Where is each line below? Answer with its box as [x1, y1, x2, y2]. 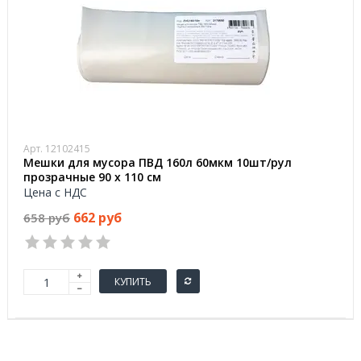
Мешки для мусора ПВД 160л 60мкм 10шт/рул [23, 155, 292, 170]
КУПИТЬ [114, 274, 151, 288]
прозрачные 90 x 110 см [23, 169, 161, 185]
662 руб [73, 209, 122, 226]
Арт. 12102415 [23, 142, 90, 156]
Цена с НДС [23, 185, 87, 200]
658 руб [23, 210, 70, 226]
